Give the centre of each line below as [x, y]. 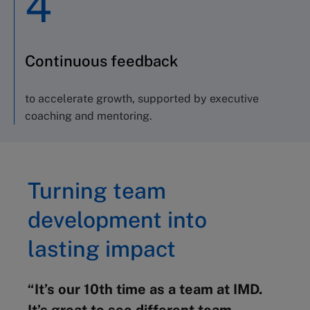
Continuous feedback [101, 61]
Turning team [97, 190]
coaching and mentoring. [89, 116]
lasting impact [102, 248]
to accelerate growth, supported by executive [142, 98]
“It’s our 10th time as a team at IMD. [145, 289]
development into [117, 219]
